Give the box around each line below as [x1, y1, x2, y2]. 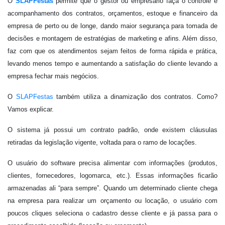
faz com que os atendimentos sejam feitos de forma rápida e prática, [8, 47, 217, 55]
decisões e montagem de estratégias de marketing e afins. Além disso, [8, 35, 217, 42]
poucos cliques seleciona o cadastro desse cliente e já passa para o [8, 209, 217, 217]
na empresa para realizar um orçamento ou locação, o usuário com [8, 197, 217, 204]
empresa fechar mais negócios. [8, 72, 99, 80]
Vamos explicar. [8, 105, 54, 113]
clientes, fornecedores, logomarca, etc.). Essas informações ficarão [8, 172, 217, 179]
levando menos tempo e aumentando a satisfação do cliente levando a [8, 60, 217, 67]
